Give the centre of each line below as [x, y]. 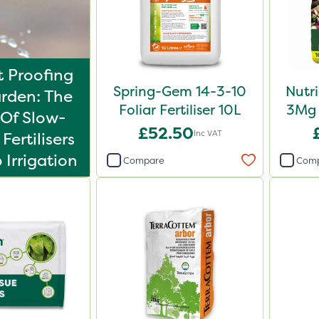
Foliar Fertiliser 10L [180, 110]
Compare [144, 160]
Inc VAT [208, 133]
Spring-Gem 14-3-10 [180, 91]
